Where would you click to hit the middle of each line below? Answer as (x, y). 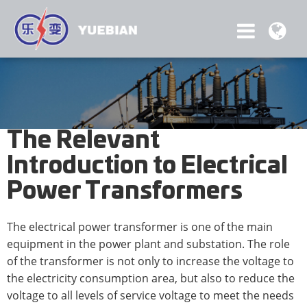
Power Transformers (125, 192)
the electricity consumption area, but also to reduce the (151, 278)
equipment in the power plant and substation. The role (148, 244)
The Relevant (83, 141)
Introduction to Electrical (147, 166)
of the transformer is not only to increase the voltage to (150, 261)
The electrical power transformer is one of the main (140, 226)
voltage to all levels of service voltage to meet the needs (150, 295)
